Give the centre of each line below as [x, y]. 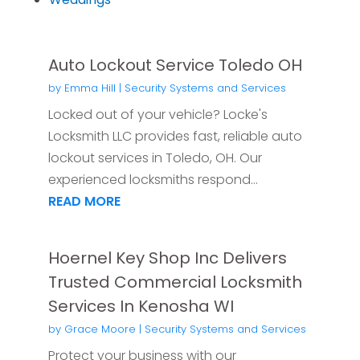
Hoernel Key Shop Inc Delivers [167, 258]
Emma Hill [90, 88]
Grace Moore [100, 329]
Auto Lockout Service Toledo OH [175, 65]
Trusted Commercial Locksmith [175, 282]
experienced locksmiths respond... [153, 179]
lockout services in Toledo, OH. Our [155, 157]
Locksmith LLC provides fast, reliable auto [175, 136]
